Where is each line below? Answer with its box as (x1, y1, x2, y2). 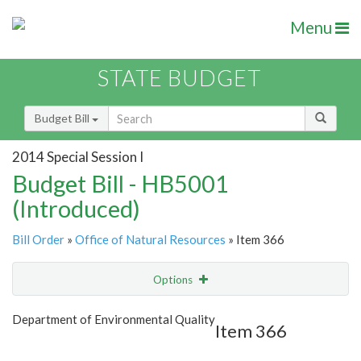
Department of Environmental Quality (12, 312, 215, 327)
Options (153, 273, 195, 287)
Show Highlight (93, 305, 168, 319)
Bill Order (12, 232, 64, 247)
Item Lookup (16, 339, 80, 354)
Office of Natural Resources (75, 232, 226, 247)
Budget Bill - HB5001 (12, 169, 229, 198)
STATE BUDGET (98, 64, 261, 92)
